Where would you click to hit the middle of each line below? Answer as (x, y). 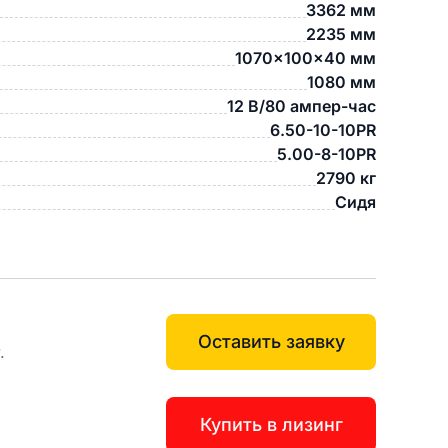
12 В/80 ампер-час (301, 106)
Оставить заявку (271, 341)
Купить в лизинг (271, 424)
